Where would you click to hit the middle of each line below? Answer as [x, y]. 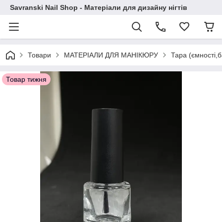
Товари [39, 55]
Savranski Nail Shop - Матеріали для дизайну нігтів [99, 7]
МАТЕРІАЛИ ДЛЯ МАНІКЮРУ [111, 55]
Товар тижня [26, 79]
